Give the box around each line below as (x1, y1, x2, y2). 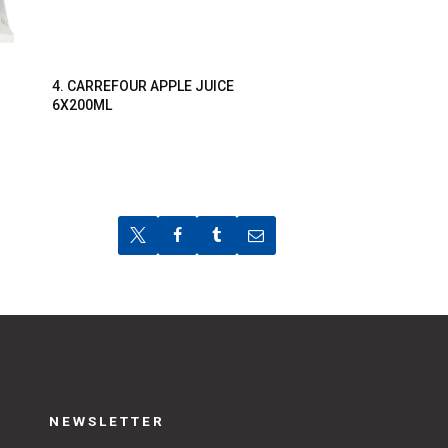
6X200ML (51, 97, 112, 114)
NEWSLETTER (48, 413, 165, 430)
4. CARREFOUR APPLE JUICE (51, 78, 234, 95)
